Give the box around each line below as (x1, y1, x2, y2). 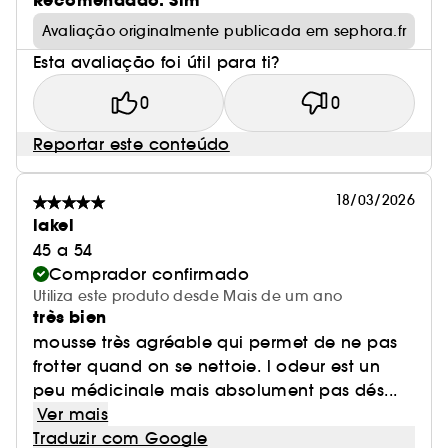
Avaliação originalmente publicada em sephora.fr (41, 22, 407, 41)
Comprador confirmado (49, 264, 249, 285)
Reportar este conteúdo (33, 134, 230, 155)
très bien (33, 306, 107, 330)
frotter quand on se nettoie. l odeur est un (33, 356, 381, 377)
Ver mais (37, 404, 109, 425)
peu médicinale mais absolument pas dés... (33, 380, 398, 401)
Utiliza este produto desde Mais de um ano (33, 287, 343, 306)
